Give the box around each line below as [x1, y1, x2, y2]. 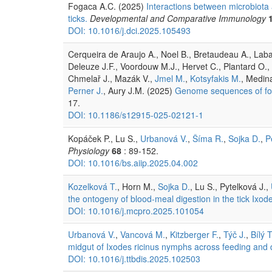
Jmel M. [155, 72, 185, 84]
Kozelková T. [68, 180, 117, 192]
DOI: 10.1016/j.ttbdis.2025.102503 [68, 252, 200, 265]
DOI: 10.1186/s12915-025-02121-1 [68, 108, 203, 121]
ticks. [68, 12, 87, 24]
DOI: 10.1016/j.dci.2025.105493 [68, 24, 191, 36]
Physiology [68, 144, 109, 157]
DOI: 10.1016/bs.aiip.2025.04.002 [68, 156, 198, 169]
